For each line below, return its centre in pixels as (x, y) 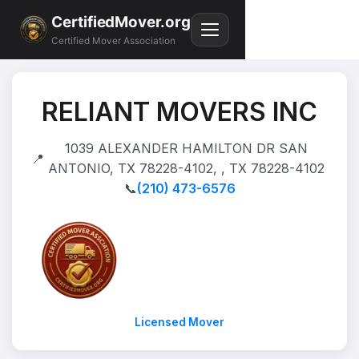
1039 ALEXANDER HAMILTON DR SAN (186, 148)
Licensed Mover (179, 322)
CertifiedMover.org (121, 22)
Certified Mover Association (113, 41)
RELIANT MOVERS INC (179, 112)
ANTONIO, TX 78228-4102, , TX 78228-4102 (186, 168)
